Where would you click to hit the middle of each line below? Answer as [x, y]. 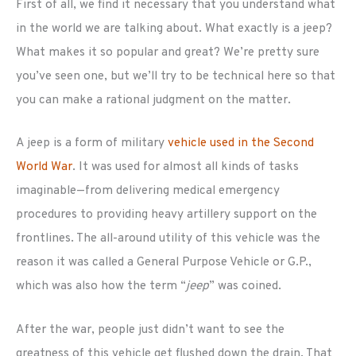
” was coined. [245, 286]
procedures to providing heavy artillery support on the [166, 215]
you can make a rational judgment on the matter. [153, 100]
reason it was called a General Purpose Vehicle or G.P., [164, 263]
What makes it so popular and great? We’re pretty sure [168, 52]
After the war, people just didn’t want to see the [150, 330]
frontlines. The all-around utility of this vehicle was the [168, 239]
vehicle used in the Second [241, 143]
